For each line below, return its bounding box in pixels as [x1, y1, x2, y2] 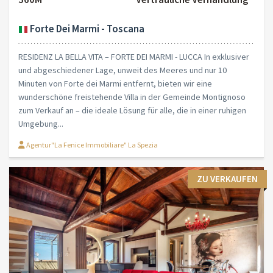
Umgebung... [18, 118, 63, 129]
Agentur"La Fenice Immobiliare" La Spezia [25, 140, 158, 149]
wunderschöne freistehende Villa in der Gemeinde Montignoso [18, 91, 246, 102]
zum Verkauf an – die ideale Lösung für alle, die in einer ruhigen [18, 104, 246, 116]
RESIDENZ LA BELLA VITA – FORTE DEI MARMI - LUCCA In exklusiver [18, 51, 249, 62]
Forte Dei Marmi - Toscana [28, 22, 144, 36]
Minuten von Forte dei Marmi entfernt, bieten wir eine [18, 77, 212, 89]
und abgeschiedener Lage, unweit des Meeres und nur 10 [18, 64, 227, 76]
